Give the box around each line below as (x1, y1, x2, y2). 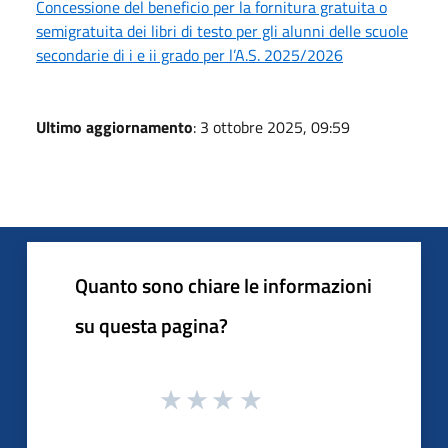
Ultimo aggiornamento (36, 114, 193, 139)
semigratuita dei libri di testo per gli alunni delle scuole (36, 18, 408, 43)
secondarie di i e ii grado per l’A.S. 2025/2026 (36, 42, 343, 67)
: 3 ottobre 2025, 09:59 (193, 114, 350, 139)
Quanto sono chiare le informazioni (75, 269, 372, 301)
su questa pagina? (75, 309, 228, 341)
